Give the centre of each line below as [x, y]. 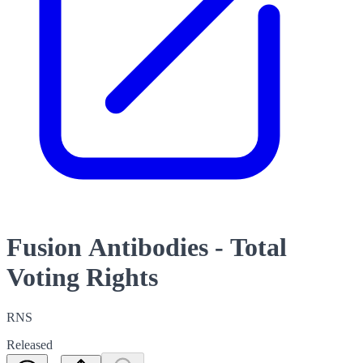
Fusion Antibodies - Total [147, 248]
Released [30, 344]
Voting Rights [82, 278]
